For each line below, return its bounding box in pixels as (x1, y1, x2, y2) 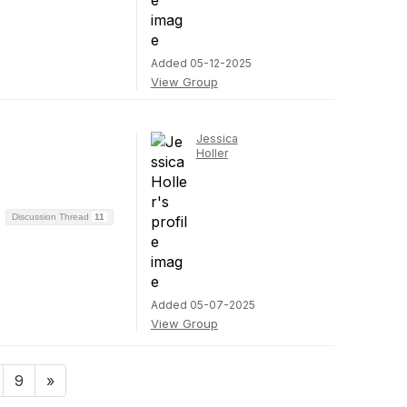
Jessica (195, 132, 238, 145)
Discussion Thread (11, 212, 92, 222)
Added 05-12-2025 (150, 56, 252, 70)
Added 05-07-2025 (150, 298, 255, 312)
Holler (195, 146, 228, 160)
